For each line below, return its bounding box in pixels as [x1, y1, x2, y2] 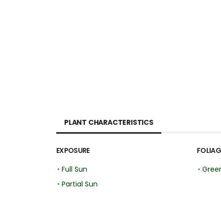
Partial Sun [62, 179, 98, 189]
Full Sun [62, 164, 87, 175]
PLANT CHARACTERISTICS [64, 117, 153, 128]
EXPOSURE [56, 146, 90, 156]
